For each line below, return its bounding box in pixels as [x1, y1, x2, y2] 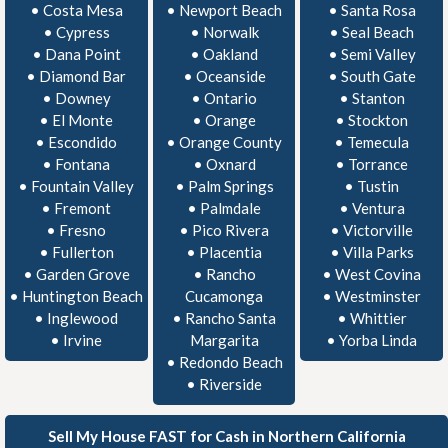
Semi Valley [340, 45, 416, 64]
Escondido [48, 133, 118, 152]
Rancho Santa [185, 309, 276, 328]
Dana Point [44, 45, 121, 64]
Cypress [55, 23, 110, 42]
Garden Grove [35, 265, 130, 284]
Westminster [335, 287, 422, 306]
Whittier [349, 309, 407, 328]
